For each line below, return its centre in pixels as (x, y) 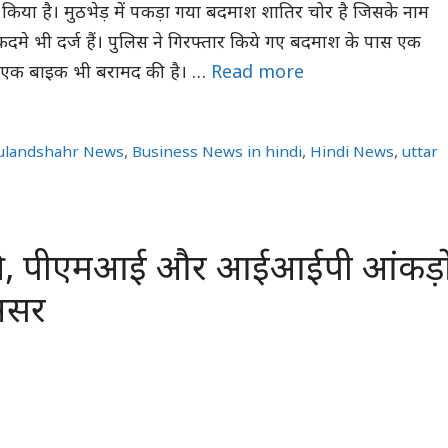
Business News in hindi (217, 152)
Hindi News (352, 152)
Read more (257, 73)
